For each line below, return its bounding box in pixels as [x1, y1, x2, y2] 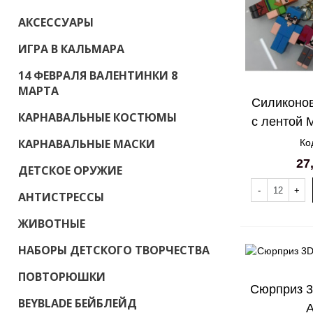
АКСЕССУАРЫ [18, 15, 94, 30]
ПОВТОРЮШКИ [18, 269, 105, 284]
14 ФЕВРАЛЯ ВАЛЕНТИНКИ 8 [18, 68, 177, 83]
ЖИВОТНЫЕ [18, 216, 85, 231]
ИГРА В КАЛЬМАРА [18, 41, 124, 57]
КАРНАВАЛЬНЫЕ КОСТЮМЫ [18, 110, 177, 125]
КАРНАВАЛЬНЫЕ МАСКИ [18, 136, 155, 152]
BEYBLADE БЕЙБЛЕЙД [18, 296, 137, 311]
